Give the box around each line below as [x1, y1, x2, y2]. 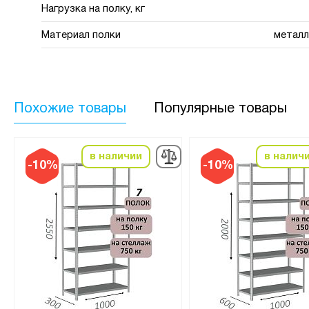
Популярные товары [154, 102, 287, 115]
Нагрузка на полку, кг [41, 3, 145, 14]
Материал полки [41, 30, 121, 40]
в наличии [89, 151, 142, 161]
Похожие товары [14, 102, 126, 115]
